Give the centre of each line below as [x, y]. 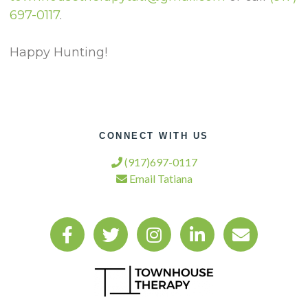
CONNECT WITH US [154, 136]
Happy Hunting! [59, 52]
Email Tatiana [159, 179]
